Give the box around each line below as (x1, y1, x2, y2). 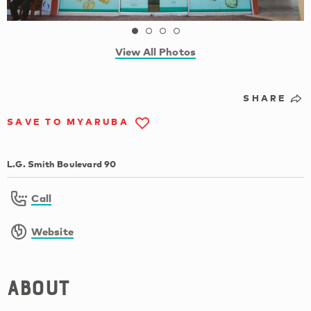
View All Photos (115, 45, 196, 58)
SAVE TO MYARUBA (7, 116, 129, 128)
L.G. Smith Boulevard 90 (7, 158, 117, 170)
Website (31, 224, 74, 237)
